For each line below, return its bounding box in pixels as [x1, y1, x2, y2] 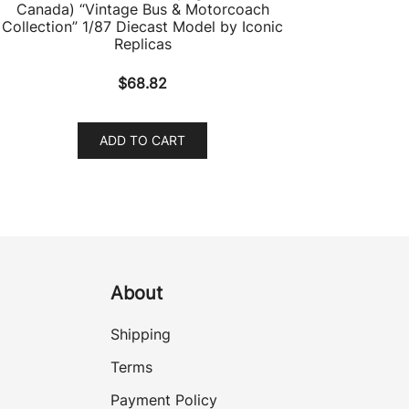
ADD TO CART [100, 131, 185, 148]
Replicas [113, 34, 172, 53]
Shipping [110, 324, 171, 343]
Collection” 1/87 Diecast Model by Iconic [2, 16, 283, 36]
